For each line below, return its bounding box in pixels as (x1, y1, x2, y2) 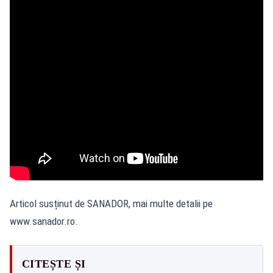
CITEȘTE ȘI (22, 257, 86, 270)
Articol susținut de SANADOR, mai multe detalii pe (10, 197, 213, 210)
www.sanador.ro (10, 214, 75, 227)
